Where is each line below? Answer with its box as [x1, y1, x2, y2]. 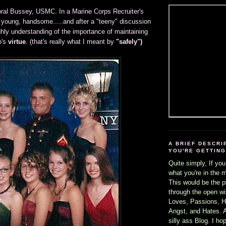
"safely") [116, 38, 142, 46]
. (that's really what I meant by [26, 38, 116, 46]
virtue [8, 38, 26, 46]
